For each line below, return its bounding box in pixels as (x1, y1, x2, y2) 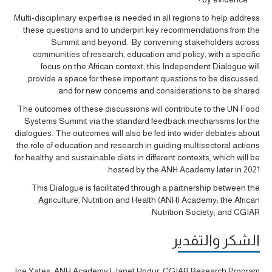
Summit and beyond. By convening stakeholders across (51, 37, 260, 47)
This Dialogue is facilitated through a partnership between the (31, 183, 260, 193)
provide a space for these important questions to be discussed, (28, 73, 260, 84)
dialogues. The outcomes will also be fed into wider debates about (15, 128, 260, 138)
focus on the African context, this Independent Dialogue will (41, 61, 260, 72)
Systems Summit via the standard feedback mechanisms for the (24, 116, 260, 126)
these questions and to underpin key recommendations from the (23, 25, 260, 35)
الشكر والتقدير (172, 232, 260, 249)
